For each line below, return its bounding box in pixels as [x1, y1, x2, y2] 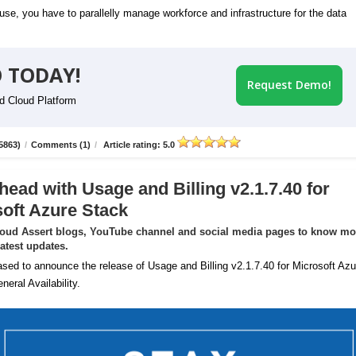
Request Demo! [247, 77, 331, 93]
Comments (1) [31, 140, 91, 150]
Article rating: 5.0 [101, 140, 177, 150]
